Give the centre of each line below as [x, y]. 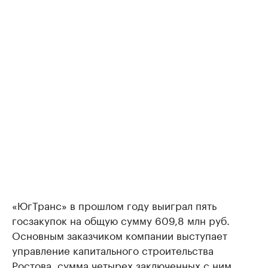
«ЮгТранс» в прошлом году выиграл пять [114, 205]
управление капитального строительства [113, 250]
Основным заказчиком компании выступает [120, 235]
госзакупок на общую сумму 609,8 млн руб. [121, 220]
